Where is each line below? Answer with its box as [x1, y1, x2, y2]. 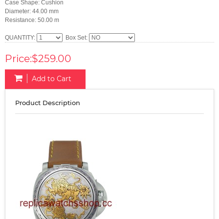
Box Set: [63, 34, 89, 42]
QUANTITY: [5, 34, 37, 42]
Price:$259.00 [5, 52, 71, 65]
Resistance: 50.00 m [5, 17, 59, 24]
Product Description [15, 98, 80, 107]
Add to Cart [32, 74, 71, 84]
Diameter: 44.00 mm [5, 8, 59, 15]
